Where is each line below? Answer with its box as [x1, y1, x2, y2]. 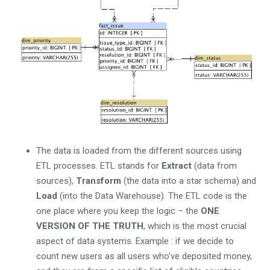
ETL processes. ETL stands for [36, 160, 162, 171]
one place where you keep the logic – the [36, 205, 201, 216]
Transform [76, 175, 124, 186]
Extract [162, 160, 194, 171]
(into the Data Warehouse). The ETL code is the [60, 190, 247, 201]
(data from [194, 160, 237, 171]
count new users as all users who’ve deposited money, [36, 250, 252, 262]
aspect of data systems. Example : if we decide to [36, 235, 234, 246]
